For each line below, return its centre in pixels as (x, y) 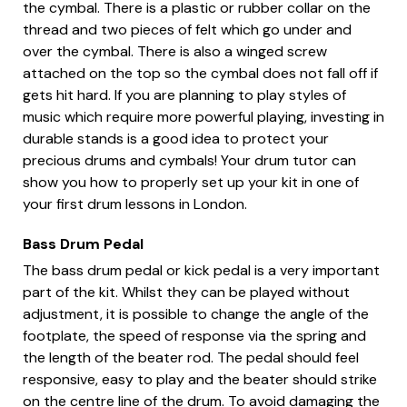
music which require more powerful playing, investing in (203, 117)
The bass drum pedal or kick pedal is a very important (201, 271)
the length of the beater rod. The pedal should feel (191, 358)
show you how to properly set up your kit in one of (191, 183)
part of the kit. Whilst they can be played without (186, 293)
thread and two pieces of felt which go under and (187, 30)
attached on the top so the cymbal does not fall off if (200, 74)
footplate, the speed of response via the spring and (194, 336)
